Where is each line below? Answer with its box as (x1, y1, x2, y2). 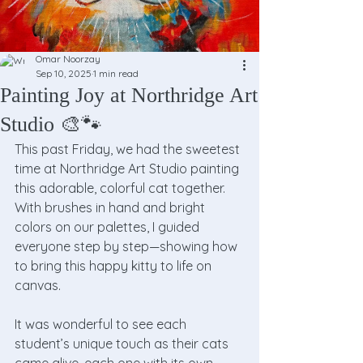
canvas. (15, 277, 61, 293)
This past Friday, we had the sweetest (15, 141, 243, 157)
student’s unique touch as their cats (15, 335, 232, 352)
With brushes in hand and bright (15, 199, 208, 216)
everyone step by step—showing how (15, 238, 241, 254)
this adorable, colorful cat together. (15, 180, 228, 196)
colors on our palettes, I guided (15, 219, 203, 235)
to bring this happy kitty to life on (15, 258, 215, 274)
